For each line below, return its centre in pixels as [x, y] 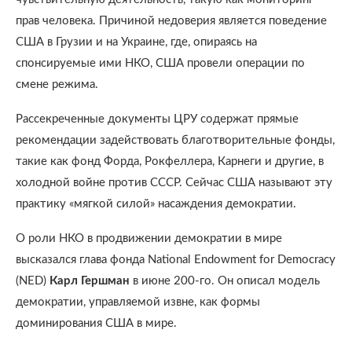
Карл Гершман [90, 281]
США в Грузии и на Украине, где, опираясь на [136, 42]
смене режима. [57, 84]
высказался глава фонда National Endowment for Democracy [176, 260]
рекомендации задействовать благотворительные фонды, [175, 140]
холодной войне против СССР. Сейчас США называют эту [174, 183]
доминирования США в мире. [96, 323]
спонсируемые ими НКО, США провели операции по [160, 63]
